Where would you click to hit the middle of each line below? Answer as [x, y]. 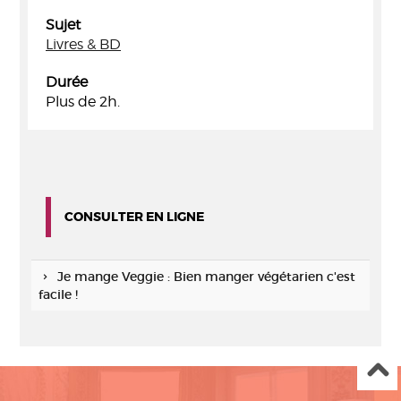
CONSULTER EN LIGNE [134, 217]
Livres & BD [83, 44]
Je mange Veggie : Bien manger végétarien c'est [206, 277]
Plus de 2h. [83, 102]
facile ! [58, 294]
